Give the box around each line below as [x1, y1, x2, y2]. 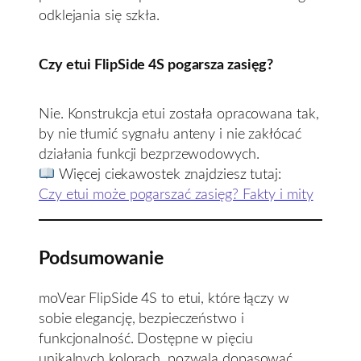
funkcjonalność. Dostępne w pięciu [39, 330, 253, 346]
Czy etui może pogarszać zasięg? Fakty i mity [39, 187, 313, 203]
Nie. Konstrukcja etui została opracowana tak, [39, 106, 319, 122]
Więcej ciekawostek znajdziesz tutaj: [55, 167, 281, 183]
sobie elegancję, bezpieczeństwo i [39, 310, 244, 326]
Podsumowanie [39, 248, 164, 268]
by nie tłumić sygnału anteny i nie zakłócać [39, 127, 301, 143]
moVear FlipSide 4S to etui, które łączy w [39, 290, 289, 306]
